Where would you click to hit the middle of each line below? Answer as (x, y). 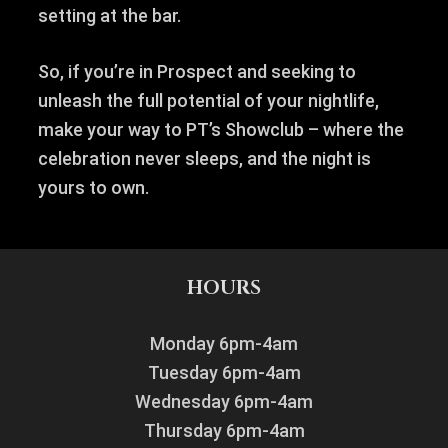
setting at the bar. (113, 16)
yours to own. (93, 188)
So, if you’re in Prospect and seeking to (196, 72)
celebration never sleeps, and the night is (204, 159)
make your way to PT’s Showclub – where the (220, 130)
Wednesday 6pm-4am (224, 402)
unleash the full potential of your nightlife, (208, 101)
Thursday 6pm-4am (224, 431)
